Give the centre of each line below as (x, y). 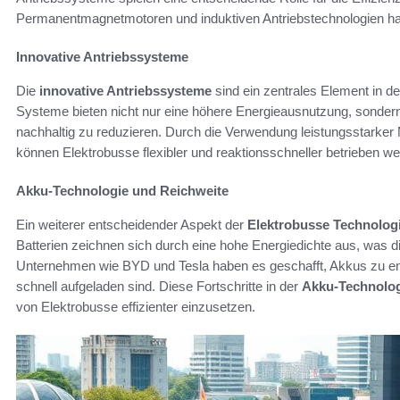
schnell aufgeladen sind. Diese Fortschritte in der (159, 286)
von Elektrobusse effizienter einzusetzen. (136, 306)
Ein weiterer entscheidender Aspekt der (132, 224)
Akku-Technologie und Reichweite (122, 190)
